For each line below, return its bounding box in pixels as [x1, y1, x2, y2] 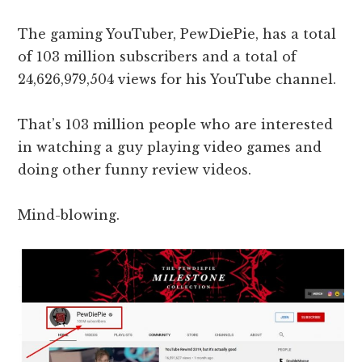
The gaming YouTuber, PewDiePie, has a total [18, 26, 337, 43]
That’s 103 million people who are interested [18, 116, 334, 133]
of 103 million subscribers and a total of [18, 48, 297, 65]
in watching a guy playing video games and [18, 139, 322, 156]
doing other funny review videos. [18, 162, 256, 179]
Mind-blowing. [18, 207, 120, 224]
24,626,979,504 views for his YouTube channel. [18, 71, 337, 88]
